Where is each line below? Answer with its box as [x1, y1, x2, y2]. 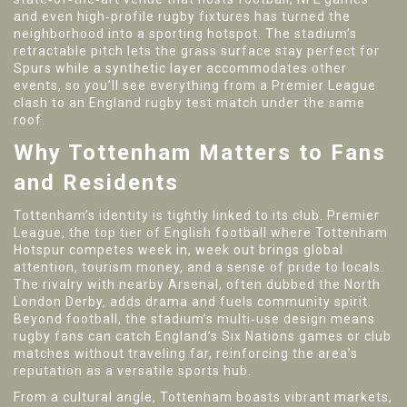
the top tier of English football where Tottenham [69, 225, 388, 240]
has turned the [251, 9, 351, 24]
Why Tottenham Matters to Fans [14, 140, 386, 165]
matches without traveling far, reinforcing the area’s [14, 346, 358, 361]
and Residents [14, 170, 179, 195]
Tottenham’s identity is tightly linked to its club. [14, 208, 327, 223]
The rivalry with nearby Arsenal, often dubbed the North [14, 277, 381, 292]
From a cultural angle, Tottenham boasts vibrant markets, [14, 390, 392, 404]
